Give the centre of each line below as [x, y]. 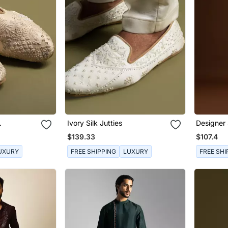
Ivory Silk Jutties [94, 123]
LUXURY [135, 151]
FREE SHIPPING [93, 151]
